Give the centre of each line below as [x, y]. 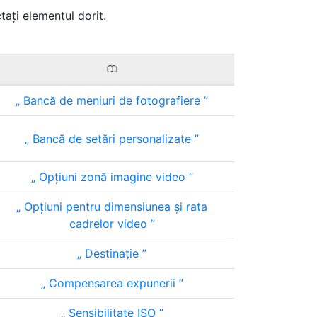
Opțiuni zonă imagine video [112, 177]
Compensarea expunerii [112, 283]
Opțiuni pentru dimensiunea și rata [114, 207]
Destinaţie [112, 253]
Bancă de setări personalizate [112, 139]
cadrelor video [110, 224]
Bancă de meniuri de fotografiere [112, 100]
